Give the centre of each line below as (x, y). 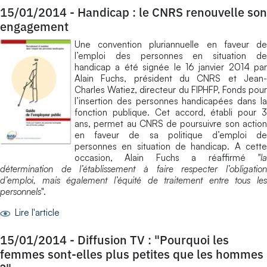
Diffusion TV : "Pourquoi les (153, 240)
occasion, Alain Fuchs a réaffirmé (166, 157)
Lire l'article (36, 212)
